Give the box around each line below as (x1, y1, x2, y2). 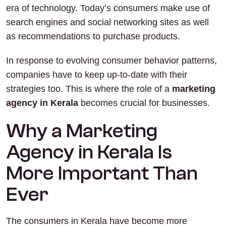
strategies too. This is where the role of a (6, 84, 172, 94)
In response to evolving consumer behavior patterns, (6, 55, 217, 66)
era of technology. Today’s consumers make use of (6, 3, 210, 13)
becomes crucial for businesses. (78, 98, 210, 108)
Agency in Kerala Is (6, 140, 172, 163)
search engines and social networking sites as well (6, 17, 209, 27)
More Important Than (6, 161, 198, 185)
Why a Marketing (6, 119, 157, 142)
